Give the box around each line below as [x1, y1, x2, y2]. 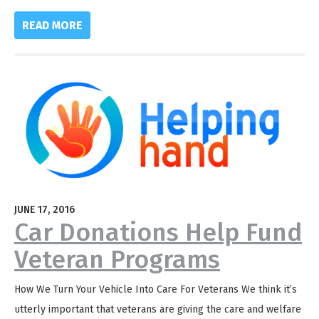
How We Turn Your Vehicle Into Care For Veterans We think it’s [14, 283, 297, 296]
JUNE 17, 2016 [14, 204, 75, 216]
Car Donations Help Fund [14, 217, 302, 248]
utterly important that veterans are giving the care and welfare [14, 303, 301, 316]
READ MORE [22, 18, 83, 32]
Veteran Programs [14, 244, 220, 275]
